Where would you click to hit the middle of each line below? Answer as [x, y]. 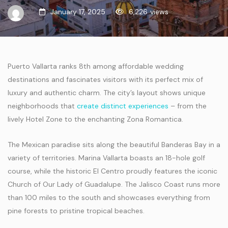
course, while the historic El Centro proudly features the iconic [112, 171]
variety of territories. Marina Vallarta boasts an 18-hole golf [106, 158]
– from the [188, 106]
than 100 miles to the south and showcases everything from [109, 197]
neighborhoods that [42, 106]
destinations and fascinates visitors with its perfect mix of [105, 79]
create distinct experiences [123, 106]
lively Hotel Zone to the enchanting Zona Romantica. [95, 119]
